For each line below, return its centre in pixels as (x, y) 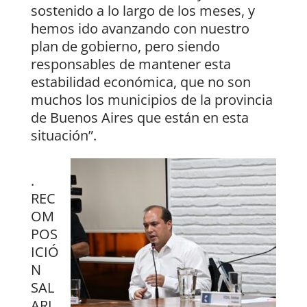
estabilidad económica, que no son (140, 82)
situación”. (63, 136)
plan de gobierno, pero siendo (125, 47)
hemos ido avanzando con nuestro (140, 29)
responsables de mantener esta (131, 64)
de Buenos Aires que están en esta (139, 118)
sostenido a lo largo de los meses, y (143, 11)
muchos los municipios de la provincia (151, 100)
